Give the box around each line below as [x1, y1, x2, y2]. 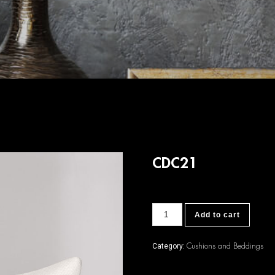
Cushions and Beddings [187, 241, 264, 251]
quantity [152, 211, 180, 220]
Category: [152, 242, 187, 250]
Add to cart [194, 211, 240, 219]
